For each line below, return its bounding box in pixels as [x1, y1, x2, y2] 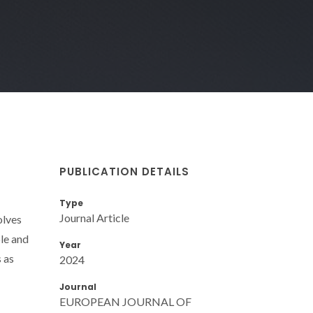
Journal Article [59, 210, 129, 224]
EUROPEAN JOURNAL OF [59, 294, 191, 308]
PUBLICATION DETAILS [59, 163, 189, 179]
